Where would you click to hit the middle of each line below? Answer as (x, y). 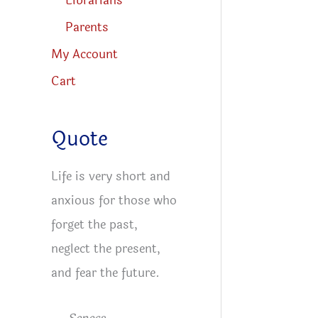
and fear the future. (105, 273)
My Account (84, 55)
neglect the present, (105, 249)
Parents (87, 27)
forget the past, (94, 225)
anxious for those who (114, 201)
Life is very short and (111, 177)
